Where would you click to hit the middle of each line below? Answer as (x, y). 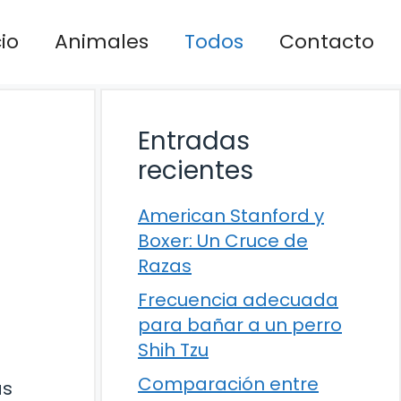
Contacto (327, 41)
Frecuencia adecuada (238, 299)
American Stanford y (231, 215)
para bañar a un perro (240, 324)
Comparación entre (228, 384)
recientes (196, 170)
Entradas (194, 141)
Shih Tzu (173, 350)
